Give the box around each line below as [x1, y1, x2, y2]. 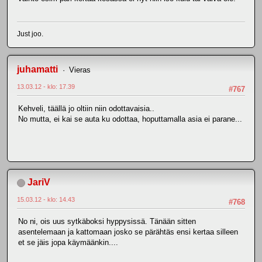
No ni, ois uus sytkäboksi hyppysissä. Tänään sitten [18, 217, 196, 226]
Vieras [68, 65, 91, 74]
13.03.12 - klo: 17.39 [17, 82, 75, 90]
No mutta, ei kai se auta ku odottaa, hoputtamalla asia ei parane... [18, 115, 242, 124]
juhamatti [17, 64, 58, 74]
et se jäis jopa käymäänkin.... [18, 238, 118, 247]
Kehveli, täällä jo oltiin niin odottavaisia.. [18, 104, 154, 113]
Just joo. [17, 29, 43, 38]
